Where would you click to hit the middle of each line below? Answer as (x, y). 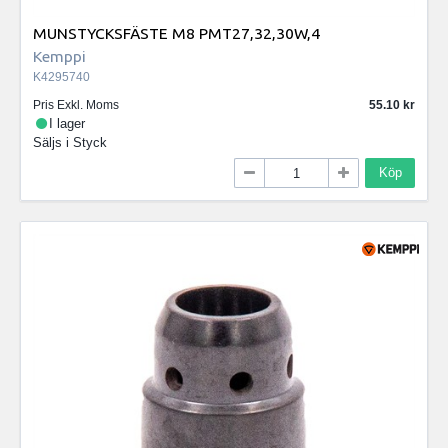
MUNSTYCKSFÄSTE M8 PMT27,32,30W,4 (176, 33)
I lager (67, 123)
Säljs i (53, 142)
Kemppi (59, 56)
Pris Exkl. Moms (76, 104)
